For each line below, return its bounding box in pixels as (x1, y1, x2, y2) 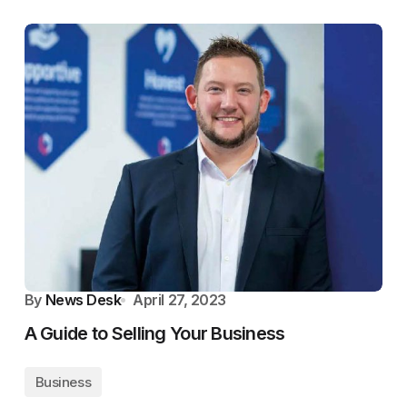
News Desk (45, 291, 122, 309)
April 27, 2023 (133, 291, 226, 309)
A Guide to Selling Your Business (24, 323, 285, 344)
